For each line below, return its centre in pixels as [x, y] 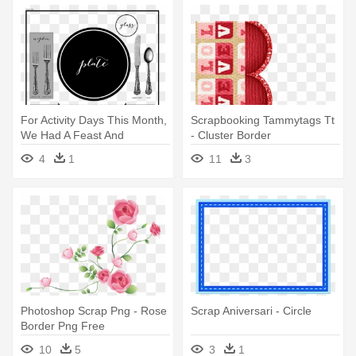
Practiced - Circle [64, 151]
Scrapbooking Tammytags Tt [263, 120]
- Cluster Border [231, 135]
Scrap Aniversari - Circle [251, 311]
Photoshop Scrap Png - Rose [94, 311]
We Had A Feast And [72, 135]
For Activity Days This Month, [94, 120]
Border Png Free [63, 326]
